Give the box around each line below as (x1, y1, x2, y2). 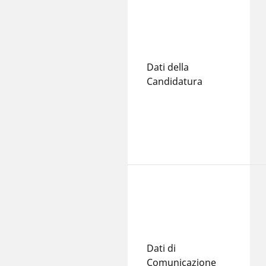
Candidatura (147, 74, 205, 88)
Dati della (147, 60, 189, 74)
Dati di (147, 241, 176, 255)
